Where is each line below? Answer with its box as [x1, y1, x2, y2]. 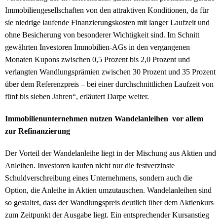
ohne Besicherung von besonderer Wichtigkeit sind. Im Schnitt [5, 31, 199, 39]
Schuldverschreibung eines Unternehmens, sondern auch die [5, 174, 192, 183]
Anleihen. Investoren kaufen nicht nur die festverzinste [5, 161, 175, 170]
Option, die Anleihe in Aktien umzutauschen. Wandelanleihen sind [5, 186, 212, 195]
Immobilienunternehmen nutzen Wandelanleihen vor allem [5, 114, 203, 123]
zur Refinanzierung [5, 127, 70, 136]
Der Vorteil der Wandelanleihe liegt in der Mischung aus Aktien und [5, 149, 216, 158]
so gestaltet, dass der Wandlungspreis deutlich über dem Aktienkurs [5, 198, 214, 207]
